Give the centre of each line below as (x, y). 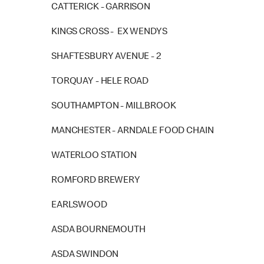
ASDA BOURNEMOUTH (98, 230)
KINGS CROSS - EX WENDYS (109, 32)
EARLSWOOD (79, 206)
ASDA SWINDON (85, 255)
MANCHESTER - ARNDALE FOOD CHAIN (133, 131)
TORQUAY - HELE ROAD (100, 82)
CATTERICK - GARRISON (101, 8)
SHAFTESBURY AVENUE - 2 (106, 57)
